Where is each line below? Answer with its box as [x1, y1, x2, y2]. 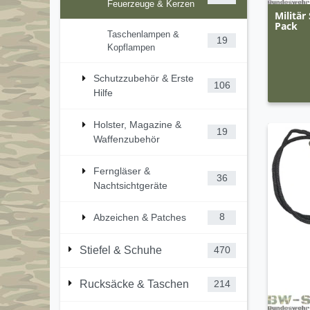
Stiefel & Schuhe [80, 244, 162, 256]
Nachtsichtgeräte [93, 179, 167, 191]
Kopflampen [107, 42, 155, 53]
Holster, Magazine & [93, 118, 181, 130]
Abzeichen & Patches [93, 211, 186, 223]
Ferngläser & [93, 165, 150, 176]
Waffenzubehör [93, 133, 160, 145]
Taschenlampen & [107, 28, 179, 39]
